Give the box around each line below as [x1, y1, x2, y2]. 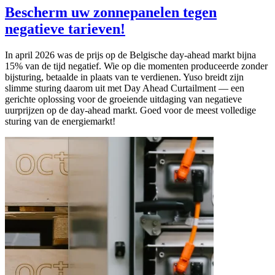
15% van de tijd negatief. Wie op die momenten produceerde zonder [5, 60, 268, 71]
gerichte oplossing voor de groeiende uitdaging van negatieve [5, 93, 242, 104]
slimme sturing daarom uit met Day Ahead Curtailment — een [5, 82, 244, 93]
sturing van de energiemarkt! [5, 115, 115, 126]
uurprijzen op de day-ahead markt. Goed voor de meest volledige [5, 104, 256, 115]
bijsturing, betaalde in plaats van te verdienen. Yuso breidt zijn [5, 71, 244, 82]
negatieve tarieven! [5, 20, 125, 37]
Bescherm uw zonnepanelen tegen [5, 4, 217, 20]
